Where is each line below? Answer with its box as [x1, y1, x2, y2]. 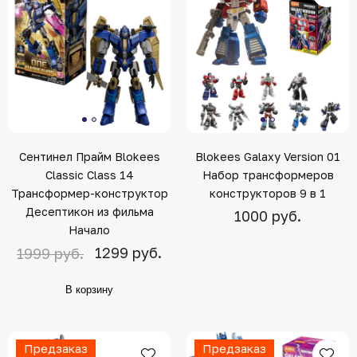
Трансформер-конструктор [10, 186, 168, 200]
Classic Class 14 [45, 167, 134, 182]
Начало [69, 222, 110, 237]
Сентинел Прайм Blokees [18, 149, 160, 163]
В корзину [65, 284, 113, 296]
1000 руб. [234, 206, 301, 225]
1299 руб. [95, 243, 162, 261]
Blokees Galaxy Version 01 [195, 149, 340, 163]
